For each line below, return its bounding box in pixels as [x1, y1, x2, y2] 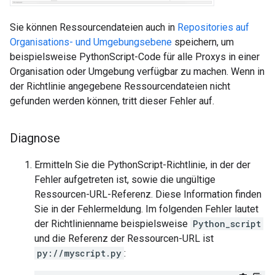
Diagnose [10, 131, 60, 146]
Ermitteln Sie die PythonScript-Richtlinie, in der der [34, 159, 250, 171]
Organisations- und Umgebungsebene [10, 36, 172, 48]
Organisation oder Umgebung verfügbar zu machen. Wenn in [10, 66, 265, 78]
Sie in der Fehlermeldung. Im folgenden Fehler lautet [34, 203, 258, 215]
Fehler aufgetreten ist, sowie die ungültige [34, 174, 215, 186]
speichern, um [172, 36, 234, 48]
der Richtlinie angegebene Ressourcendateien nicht [10, 80, 230, 93]
